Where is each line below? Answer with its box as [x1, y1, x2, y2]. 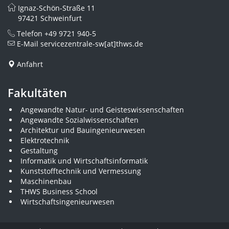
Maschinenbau [20, 176, 72, 186]
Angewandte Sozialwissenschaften [20, 115, 139, 125]
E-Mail [15, 39, 40, 49]
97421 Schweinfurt [18, 13, 82, 23]
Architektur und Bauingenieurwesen [20, 125, 145, 135]
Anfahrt [17, 59, 43, 69]
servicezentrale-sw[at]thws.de [40, 39, 143, 49]
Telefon [15, 29, 44, 38]
